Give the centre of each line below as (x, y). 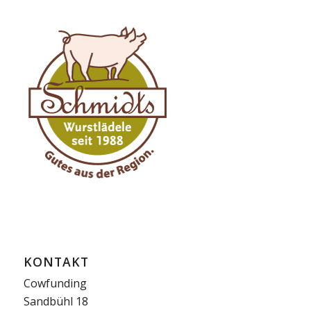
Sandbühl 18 (56, 301)
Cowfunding (55, 283)
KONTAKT (56, 261)
